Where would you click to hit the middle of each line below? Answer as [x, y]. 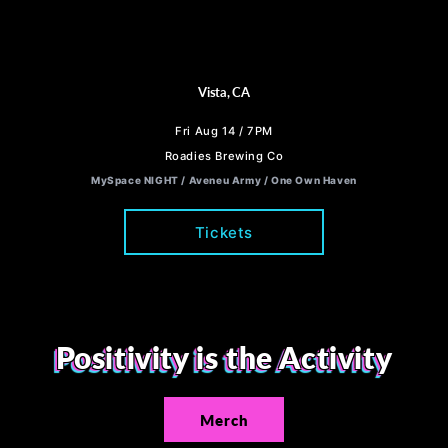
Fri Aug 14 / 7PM [224, 131]
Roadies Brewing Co [224, 156]
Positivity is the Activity [224, 357]
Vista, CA [224, 93]
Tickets [224, 232]
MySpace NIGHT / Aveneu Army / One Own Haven [224, 180]
